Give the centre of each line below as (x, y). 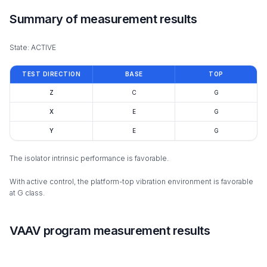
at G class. (27, 193)
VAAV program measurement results (110, 231)
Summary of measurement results (103, 19)
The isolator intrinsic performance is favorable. (89, 159)
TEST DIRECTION (51, 74)
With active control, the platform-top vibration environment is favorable (131, 182)
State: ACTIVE (33, 48)
